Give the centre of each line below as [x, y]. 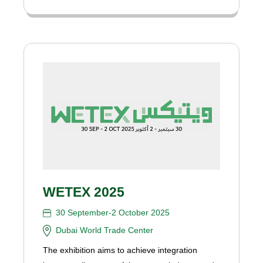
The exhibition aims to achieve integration [120, 250]
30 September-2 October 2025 [113, 212]
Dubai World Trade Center [105, 230]
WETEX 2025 [84, 192]
